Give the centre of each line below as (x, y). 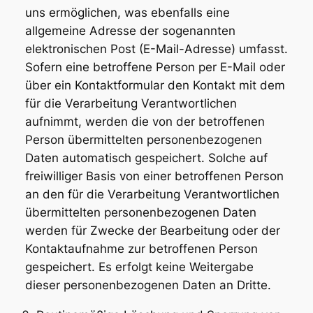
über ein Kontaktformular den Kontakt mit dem (155, 85)
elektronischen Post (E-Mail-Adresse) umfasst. (156, 49)
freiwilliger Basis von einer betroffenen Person (154, 176)
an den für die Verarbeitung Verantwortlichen (152, 194)
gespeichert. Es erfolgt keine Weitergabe (139, 267)
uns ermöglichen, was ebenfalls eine (127, 12)
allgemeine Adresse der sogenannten (130, 30)
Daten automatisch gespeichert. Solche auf (146, 158)
